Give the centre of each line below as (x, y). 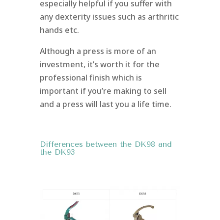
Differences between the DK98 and (106, 144)
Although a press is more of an (98, 51)
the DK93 (57, 152)
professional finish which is (91, 77)
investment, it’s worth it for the (99, 64)
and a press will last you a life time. (105, 104)
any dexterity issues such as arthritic (109, 16)
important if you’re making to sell (103, 91)
